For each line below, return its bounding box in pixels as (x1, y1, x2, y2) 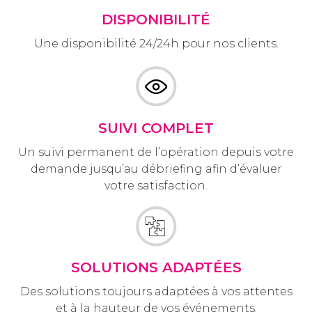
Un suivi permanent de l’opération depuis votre (18, 145, 294, 159)
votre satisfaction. (104, 178, 208, 192)
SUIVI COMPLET (98, 119, 214, 136)
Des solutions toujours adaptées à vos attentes (19, 285, 292, 299)
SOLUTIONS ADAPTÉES (70, 259, 242, 276)
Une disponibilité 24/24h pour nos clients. (33, 37, 279, 51)
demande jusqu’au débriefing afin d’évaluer (30, 162, 282, 175)
